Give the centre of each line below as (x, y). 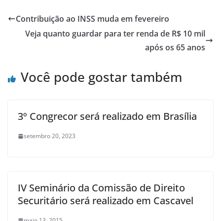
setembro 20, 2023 (50, 136)
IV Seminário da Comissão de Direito (101, 188)
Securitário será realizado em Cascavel (106, 201)
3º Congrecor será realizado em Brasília (107, 116)
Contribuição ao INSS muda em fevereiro (92, 19)
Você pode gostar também (101, 77)
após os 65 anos (175, 48)
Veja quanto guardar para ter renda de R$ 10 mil (115, 34)
